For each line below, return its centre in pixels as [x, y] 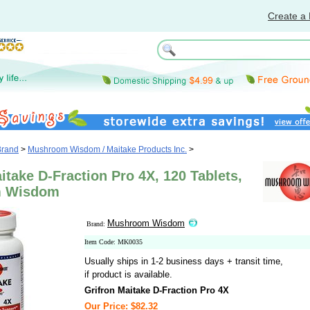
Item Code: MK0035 [113, 242]
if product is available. [128, 274]
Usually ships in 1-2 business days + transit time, [184, 261]
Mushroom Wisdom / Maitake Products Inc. [107, 149]
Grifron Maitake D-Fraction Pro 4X [157, 290]
